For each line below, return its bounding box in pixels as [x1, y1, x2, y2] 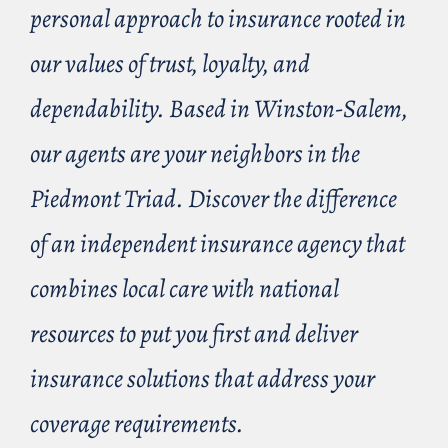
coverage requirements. [30, 405, 248, 441]
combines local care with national [30, 270, 339, 306]
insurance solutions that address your [30, 360, 375, 396]
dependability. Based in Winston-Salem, [30, 90, 408, 126]
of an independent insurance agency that [30, 225, 405, 261]
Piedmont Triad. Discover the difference [30, 180, 397, 216]
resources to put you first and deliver [30, 315, 358, 351]
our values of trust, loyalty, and [30, 45, 310, 81]
